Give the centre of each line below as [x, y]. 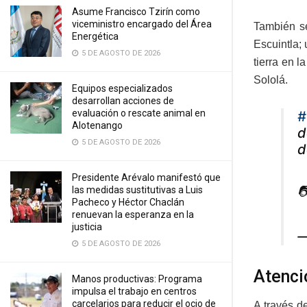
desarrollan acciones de [123, 101]
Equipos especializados [122, 88]
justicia [87, 227]
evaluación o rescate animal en [139, 113]
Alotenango [97, 125]
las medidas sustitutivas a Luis [137, 190]
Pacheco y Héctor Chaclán [128, 202]
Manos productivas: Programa [137, 279]
